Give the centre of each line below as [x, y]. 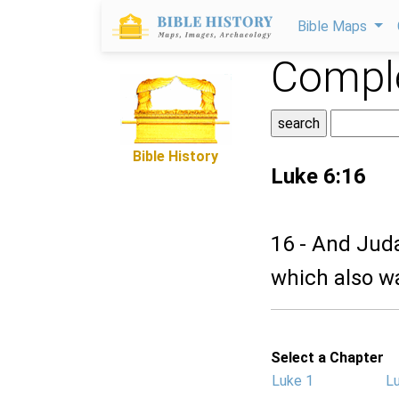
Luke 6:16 [318, 176]
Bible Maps [334, 26]
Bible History [175, 156]
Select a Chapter [327, 358]
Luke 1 [293, 381]
